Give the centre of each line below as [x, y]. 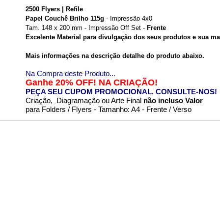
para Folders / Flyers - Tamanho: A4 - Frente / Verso [109, 109]
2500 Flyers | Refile [55, 9]
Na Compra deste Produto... [71, 73]
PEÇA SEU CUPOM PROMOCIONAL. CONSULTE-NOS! [122, 92]
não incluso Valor [173, 100]
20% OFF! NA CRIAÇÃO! [106, 82]
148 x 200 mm [62, 27]
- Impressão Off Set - [114, 27]
